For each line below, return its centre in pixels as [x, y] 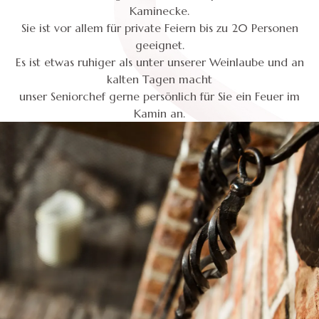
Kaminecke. [159, 11]
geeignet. [159, 45]
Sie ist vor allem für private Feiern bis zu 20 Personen [159, 28]
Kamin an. [159, 113]
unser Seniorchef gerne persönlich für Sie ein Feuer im [159, 96]
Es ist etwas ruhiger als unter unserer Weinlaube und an [159, 62]
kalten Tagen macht [159, 79]
